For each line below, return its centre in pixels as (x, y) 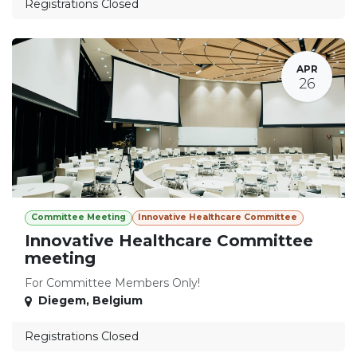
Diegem (62, 301)
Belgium (118, 301)
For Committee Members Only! (112, 283)
